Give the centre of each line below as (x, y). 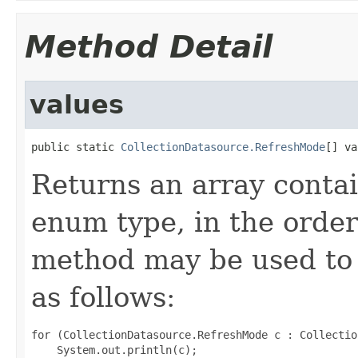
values (77, 104)
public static (76, 147)
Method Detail (149, 46)
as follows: (103, 297)
